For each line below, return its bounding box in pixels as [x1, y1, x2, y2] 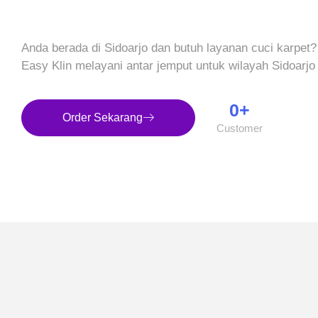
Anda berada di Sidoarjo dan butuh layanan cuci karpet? [21, 41, 317, 55]
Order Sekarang [62, 111, 143, 124]
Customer [216, 121, 263, 134]
